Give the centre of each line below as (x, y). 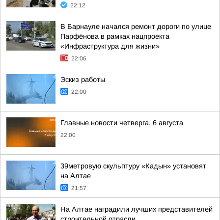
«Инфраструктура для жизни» (110, 46)
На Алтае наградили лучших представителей (137, 209)
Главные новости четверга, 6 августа (122, 123)
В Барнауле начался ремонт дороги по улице (136, 27)
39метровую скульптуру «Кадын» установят (133, 166)
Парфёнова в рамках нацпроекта (115, 36)
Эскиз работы (83, 80)
